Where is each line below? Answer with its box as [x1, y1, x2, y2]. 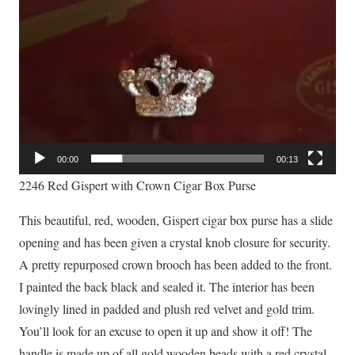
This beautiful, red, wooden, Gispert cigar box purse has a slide [19, 211, 333, 228]
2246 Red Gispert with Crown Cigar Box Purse [19, 176, 256, 193]
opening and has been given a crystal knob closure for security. [19, 233, 330, 250]
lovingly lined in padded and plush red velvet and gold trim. [19, 300, 315, 317]
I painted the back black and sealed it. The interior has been [19, 277, 315, 295]
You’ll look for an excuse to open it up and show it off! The [19, 322, 312, 339]
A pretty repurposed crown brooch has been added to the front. [19, 255, 332, 273]
